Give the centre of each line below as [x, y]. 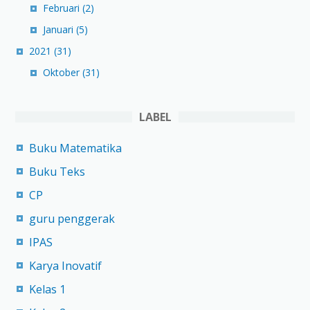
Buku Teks [57, 172]
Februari [63, 8]
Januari [60, 30]
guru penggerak [72, 219]
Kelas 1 [47, 290]
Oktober [63, 73]
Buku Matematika [75, 148]
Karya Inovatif [65, 266]
